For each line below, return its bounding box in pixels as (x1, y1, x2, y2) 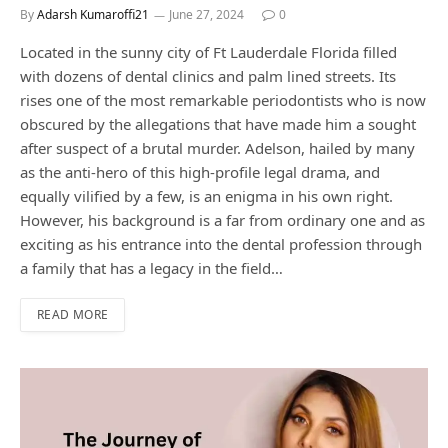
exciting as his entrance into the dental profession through (20, 234, 422, 255)
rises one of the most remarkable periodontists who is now (20, 90, 426, 111)
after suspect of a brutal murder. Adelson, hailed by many (20, 138, 415, 159)
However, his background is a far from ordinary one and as (20, 210, 425, 231)
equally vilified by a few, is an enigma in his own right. (20, 186, 393, 207)
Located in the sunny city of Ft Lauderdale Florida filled (20, 42, 397, 63)
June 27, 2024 (169, 6, 244, 24)
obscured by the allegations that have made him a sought (20, 114, 416, 135)
